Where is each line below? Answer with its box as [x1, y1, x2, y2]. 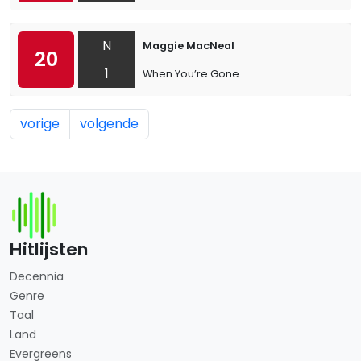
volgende [80, 114, 139, 133]
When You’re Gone [143, 67, 239, 81]
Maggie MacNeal [143, 39, 234, 52]
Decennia [10, 268, 64, 284]
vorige [20, 114, 60, 133]
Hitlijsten [10, 237, 89, 262]
